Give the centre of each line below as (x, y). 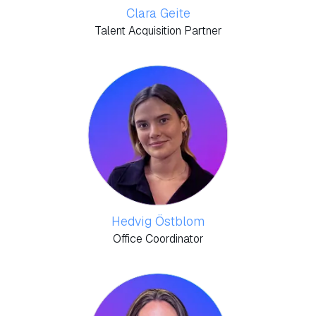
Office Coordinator (158, 239)
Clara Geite (158, 13)
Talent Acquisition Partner (158, 31)
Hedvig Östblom (158, 221)
